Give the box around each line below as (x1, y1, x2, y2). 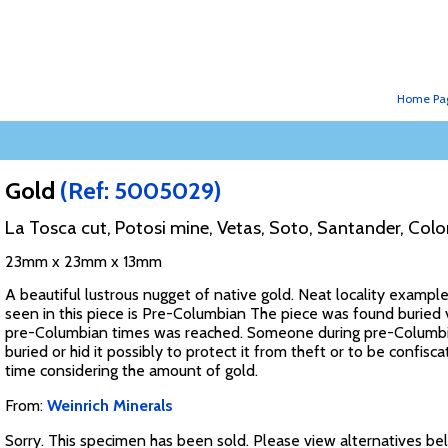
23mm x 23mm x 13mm (4, 252, 162, 272)
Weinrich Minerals (46, 395, 173, 415)
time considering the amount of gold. (4, 360, 258, 380)
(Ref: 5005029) (59, 176, 221, 206)
